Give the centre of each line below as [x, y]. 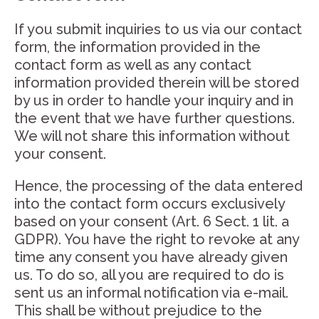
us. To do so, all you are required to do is [149, 275]
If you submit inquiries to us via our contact [158, 29]
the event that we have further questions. [155, 118]
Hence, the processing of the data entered [158, 186]
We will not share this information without [152, 136]
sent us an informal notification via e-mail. [151, 293]
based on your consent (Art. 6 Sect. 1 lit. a [152, 221]
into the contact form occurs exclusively [150, 204]
